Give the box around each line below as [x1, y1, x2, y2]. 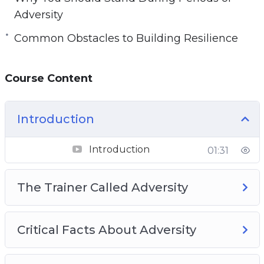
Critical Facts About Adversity [16, 222, 196, 237]
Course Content [4, 71, 93, 85]
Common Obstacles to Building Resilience [14, 31, 238, 45]
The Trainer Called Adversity [16, 180, 188, 194]
